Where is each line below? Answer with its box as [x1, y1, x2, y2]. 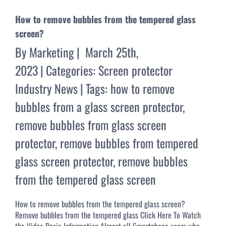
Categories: [46, 61, 98, 79]
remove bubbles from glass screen [15, 115, 166, 134]
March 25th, [85, 42, 138, 61]
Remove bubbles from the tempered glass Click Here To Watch [15, 208, 201, 221]
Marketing [29, 42, 74, 61]
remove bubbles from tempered [60, 133, 198, 152]
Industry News [15, 79, 78, 97]
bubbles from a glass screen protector [15, 97, 183, 116]
